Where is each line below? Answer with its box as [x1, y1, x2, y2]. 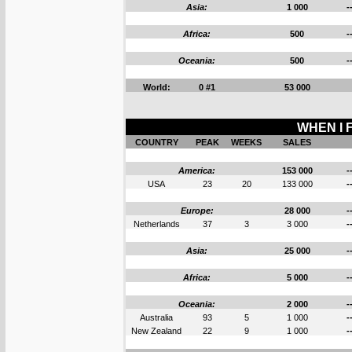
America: [178, 166, 215, 175]
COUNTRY [134, 137, 178, 147]
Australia [140, 313, 173, 322]
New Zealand [131, 326, 181, 335]
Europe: [180, 206, 214, 215]
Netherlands [133, 219, 180, 229]
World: [142, 82, 170, 92]
